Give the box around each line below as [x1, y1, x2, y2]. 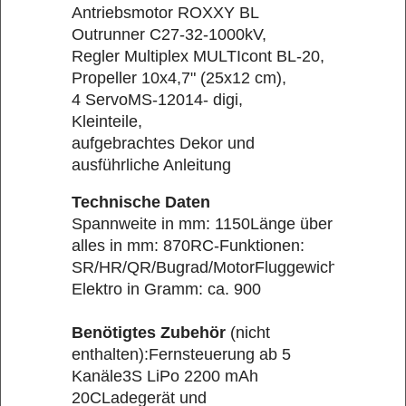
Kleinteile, [72, 111, 142, 130]
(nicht [226, 324, 270, 343]
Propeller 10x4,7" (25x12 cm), [72, 68, 286, 87]
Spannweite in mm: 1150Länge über [72, 215, 333, 234]
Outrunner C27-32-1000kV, [72, 24, 266, 43]
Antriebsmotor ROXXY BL [72, 3, 258, 22]
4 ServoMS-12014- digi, [72, 90, 243, 109]
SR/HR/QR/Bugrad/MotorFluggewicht [72, 258, 342, 277]
